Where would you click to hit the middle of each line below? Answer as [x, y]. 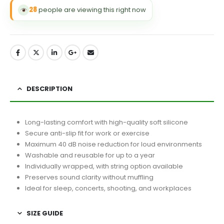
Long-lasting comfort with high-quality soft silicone [106, 122]
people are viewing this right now [91, 10]
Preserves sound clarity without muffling [89, 177]
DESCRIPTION [49, 89]
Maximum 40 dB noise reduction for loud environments [113, 144]
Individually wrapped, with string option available [104, 166]
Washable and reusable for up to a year [90, 155]
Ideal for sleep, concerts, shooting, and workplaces [108, 188]
